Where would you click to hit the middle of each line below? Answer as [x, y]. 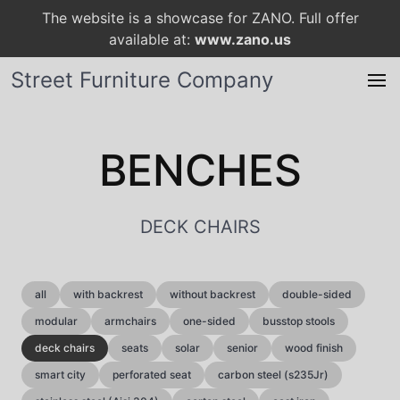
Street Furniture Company [142, 80]
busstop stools [299, 321]
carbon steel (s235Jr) [273, 375]
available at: [152, 39]
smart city [60, 375]
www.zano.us [243, 39]
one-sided [209, 321]
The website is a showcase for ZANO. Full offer [200, 18]
